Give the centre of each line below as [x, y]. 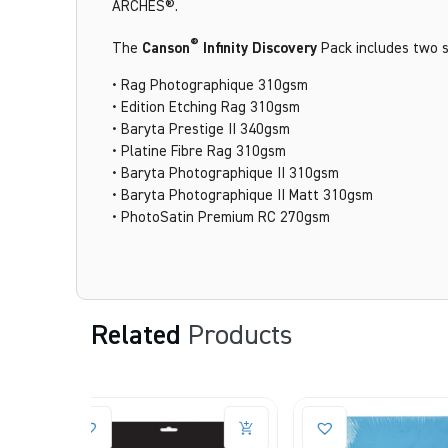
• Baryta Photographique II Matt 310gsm [242, 195]
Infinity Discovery [259, 48]
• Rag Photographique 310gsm [209, 85]
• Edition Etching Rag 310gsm [205, 107]
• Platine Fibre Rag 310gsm [198, 151]
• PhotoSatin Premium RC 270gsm [220, 217]
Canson [165, 48]
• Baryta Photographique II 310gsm [225, 173]
